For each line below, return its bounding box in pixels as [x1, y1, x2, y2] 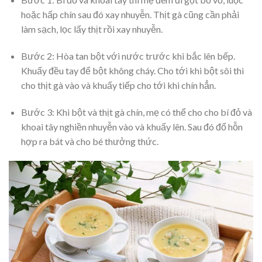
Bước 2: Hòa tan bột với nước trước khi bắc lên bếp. [20, 50, 235, 62]
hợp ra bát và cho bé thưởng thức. [20, 135, 158, 147]
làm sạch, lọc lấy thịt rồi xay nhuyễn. [20, 23, 163, 35]
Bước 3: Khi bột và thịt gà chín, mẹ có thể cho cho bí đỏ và [20, 106, 252, 118]
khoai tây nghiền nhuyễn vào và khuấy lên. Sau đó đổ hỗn [20, 120, 243, 132]
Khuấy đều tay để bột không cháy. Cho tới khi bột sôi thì [20, 65, 244, 77]
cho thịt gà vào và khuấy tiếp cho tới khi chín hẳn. [20, 80, 216, 91]
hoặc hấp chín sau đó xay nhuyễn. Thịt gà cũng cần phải [20, 9, 239, 20]
